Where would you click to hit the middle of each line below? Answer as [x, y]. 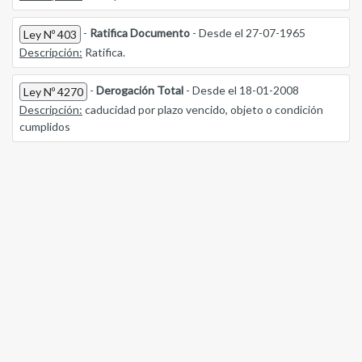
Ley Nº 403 [50, 35]
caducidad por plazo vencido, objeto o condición [203, 110]
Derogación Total [140, 90]
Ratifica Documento [140, 33]
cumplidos [45, 127]
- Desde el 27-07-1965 [248, 33]
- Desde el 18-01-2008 [241, 90]
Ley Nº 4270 [53, 92]
